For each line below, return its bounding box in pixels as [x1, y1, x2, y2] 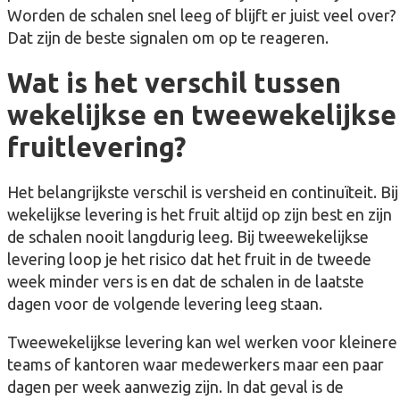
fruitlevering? [7, 132, 186, 162]
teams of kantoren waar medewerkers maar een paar [7, 355, 384, 374]
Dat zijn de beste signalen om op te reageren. [7, 28, 329, 46]
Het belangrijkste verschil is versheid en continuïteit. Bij [7, 183, 398, 202]
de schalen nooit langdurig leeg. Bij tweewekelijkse [7, 228, 369, 246]
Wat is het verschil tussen [7, 68, 341, 98]
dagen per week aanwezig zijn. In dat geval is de [7, 378, 344, 396]
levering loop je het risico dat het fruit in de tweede [7, 250, 371, 269]
